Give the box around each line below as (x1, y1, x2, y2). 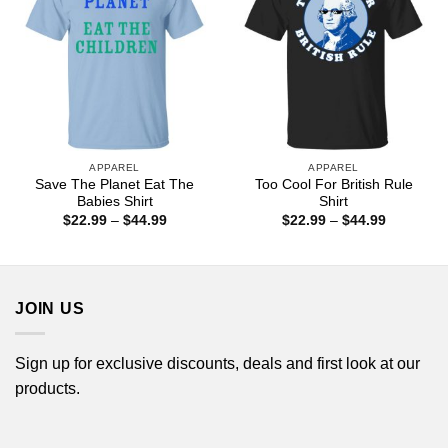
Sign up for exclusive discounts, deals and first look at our (15, 354, 420, 372)
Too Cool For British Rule (254, 177, 413, 193)
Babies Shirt (76, 194, 153, 210)
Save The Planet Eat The (35, 177, 194, 193)
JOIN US (15, 300, 85, 318)
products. (15, 379, 80, 397)
